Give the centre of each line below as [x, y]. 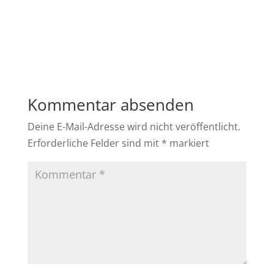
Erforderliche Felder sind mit [94, 143]
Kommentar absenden [110, 104]
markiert [188, 143]
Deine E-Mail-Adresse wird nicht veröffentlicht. [134, 126]
